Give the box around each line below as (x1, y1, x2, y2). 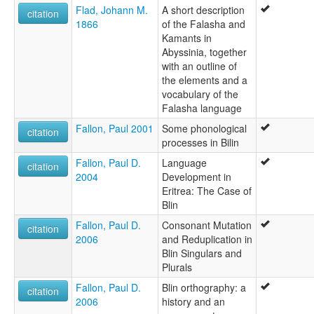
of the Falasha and (162, 17, 245, 32)
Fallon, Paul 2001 (76, 121, 153, 136)
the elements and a (162, 73, 247, 88)
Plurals (162, 260, 192, 275)
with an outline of (162, 59, 237, 74)
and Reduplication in (162, 232, 252, 247)
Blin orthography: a (162, 280, 246, 295)
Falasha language (162, 101, 242, 116)
